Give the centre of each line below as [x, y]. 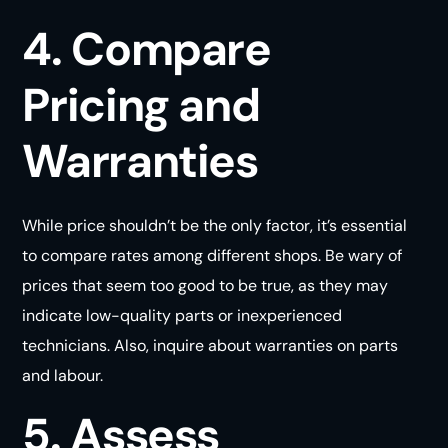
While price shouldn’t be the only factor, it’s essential [215, 225]
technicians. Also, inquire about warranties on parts [210, 345]
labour [77, 375]
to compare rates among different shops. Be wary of [212, 255]
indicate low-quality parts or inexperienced [182, 315]
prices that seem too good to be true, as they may [205, 285]
